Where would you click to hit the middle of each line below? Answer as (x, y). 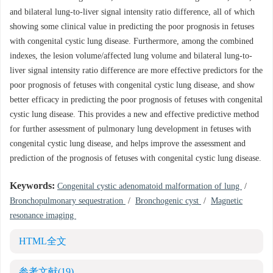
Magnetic (227, 201)
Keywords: (32, 186)
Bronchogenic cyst (168, 201)
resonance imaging (43, 216)
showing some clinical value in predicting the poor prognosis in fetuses (132, 27)
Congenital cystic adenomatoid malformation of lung (150, 186)
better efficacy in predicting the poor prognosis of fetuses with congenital (136, 100)
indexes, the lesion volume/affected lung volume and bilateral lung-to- (131, 56)
